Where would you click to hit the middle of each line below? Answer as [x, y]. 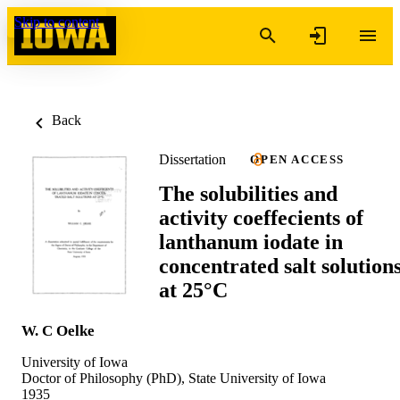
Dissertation [192, 159]
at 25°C [193, 290]
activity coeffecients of [261, 217]
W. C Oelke [58, 330]
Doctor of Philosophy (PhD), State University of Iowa [174, 378]
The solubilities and [248, 193]
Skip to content [57, 22]
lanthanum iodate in [251, 242]
